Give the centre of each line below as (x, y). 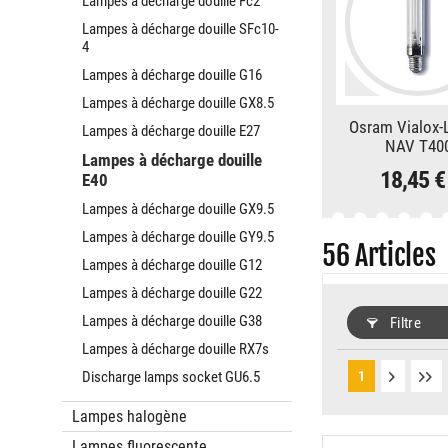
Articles (392, 255)
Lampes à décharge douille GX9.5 (178, 209)
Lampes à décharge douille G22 (172, 293)
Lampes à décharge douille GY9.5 (178, 237)
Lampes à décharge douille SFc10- (180, 29)
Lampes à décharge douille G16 (172, 75)
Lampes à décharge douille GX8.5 (178, 103)
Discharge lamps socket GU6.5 (171, 377)
